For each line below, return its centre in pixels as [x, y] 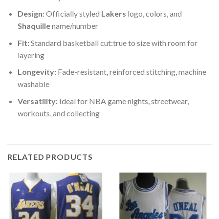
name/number [74, 26]
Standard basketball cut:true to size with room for [113, 43]
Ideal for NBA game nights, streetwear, [123, 101]
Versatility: [37, 101]
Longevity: [37, 72]
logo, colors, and [154, 14]
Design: [31, 14]
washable [33, 84]
